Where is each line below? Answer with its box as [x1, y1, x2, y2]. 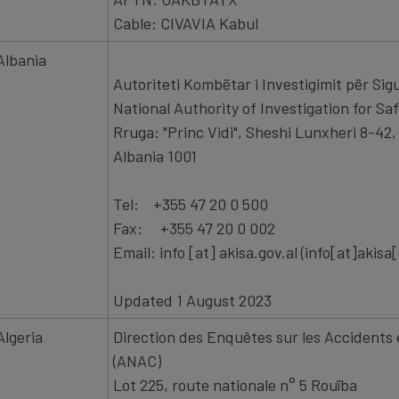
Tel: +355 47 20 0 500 [113, 193, 268, 214]
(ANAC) [113, 350, 161, 370]
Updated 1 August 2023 [113, 289, 275, 310]
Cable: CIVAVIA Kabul [113, 12, 258, 33]
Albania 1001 [113, 145, 197, 166]
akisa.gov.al [219, 241, 297, 262]
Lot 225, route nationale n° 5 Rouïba [113, 374, 357, 395]
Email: [113, 241, 159, 262]
